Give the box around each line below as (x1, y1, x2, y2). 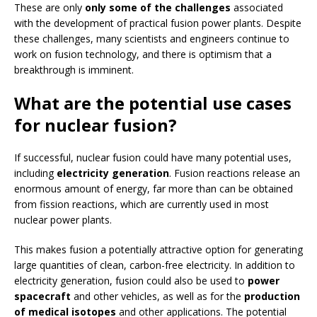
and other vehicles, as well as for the (71, 289, 244, 304)
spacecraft (14, 289, 71, 304)
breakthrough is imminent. (14, 63, 134, 77)
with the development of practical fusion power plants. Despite (14, 16, 301, 30)
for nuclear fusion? (14, 113, 177, 137)
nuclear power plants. (14, 213, 112, 227)
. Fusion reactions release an (169, 166, 300, 180)
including (14, 166, 54, 180)
